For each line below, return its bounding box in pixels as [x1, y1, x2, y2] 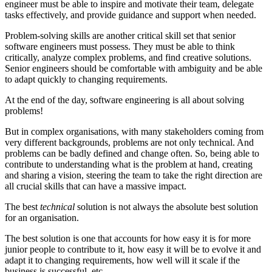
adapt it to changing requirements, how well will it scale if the [5, 255, 240, 266]
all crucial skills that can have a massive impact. [5, 181, 186, 192]
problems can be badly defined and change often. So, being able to [5, 148, 259, 159]
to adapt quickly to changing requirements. [5, 74, 168, 85]
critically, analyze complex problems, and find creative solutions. [5, 52, 251, 63]
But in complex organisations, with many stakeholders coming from [5, 126, 263, 137]
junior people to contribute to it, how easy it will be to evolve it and [5, 244, 261, 255]
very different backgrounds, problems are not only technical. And [5, 137, 254, 148]
